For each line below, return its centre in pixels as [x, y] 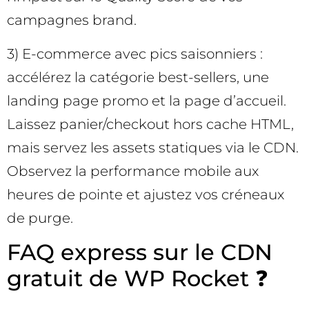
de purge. [40, 218]
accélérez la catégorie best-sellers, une [138, 77]
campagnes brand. [72, 20]
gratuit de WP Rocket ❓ [138, 278]
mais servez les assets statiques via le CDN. [153, 147]
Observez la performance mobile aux [133, 171]
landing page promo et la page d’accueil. [147, 100]
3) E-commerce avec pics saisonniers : [135, 53]
